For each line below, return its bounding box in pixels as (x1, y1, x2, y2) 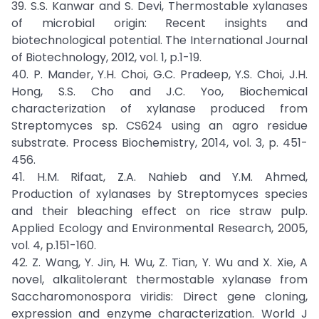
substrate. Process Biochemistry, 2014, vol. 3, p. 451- (11, 135, 308, 151)
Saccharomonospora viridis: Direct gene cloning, (11, 288, 308, 305)
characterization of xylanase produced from (11, 100, 308, 117)
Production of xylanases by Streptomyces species (11, 186, 308, 202)
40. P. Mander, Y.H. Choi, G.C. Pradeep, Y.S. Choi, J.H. (11, 66, 308, 83)
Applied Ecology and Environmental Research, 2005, (11, 220, 308, 236)
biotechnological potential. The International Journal (11, 32, 308, 48)
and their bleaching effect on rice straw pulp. (11, 203, 308, 219)
